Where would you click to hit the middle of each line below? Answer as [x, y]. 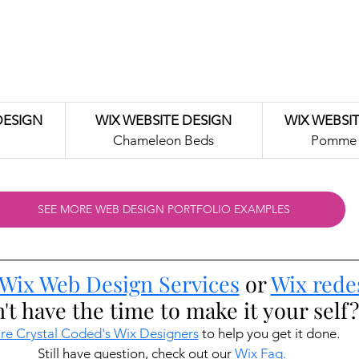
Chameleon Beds [163, 140]
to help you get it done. [270, 333]
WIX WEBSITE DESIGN [163, 120]
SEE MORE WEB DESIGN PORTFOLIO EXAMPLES [163, 209]
